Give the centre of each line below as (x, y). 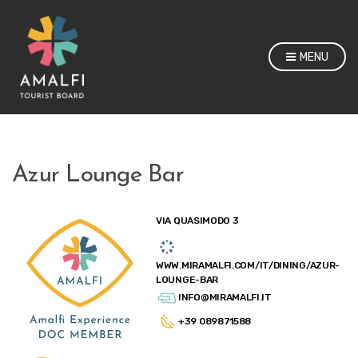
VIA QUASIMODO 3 (197, 220)
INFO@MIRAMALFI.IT (225, 297)
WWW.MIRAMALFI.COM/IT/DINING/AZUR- (248, 265)
